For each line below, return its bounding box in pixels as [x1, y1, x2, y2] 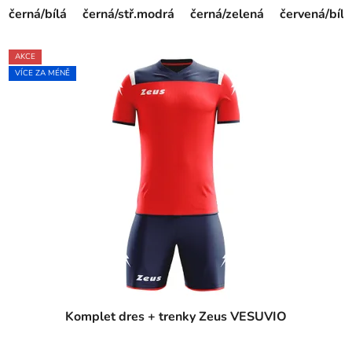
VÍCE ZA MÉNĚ [15, 68, 70, 79]
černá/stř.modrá [82, 5, 174, 23]
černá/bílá [9, 5, 67, 23]
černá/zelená [190, 5, 264, 23]
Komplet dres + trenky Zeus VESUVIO [65, 307, 287, 325]
